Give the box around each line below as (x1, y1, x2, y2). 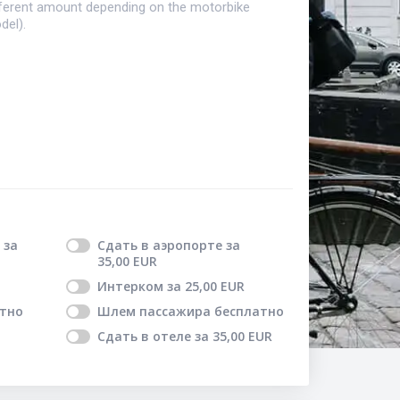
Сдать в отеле (97, 328, 192, 346)
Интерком (97, 278, 164, 296)
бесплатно (214, 303, 285, 321)
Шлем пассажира (97, 303, 212, 321)
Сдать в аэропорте (97, 237, 223, 254)
